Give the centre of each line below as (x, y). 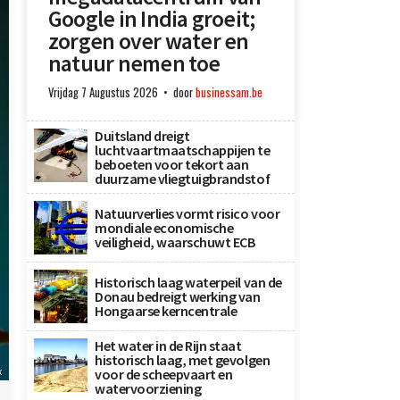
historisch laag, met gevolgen (183, 360)
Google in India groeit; (152, 19)
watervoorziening (148, 388)
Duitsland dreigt (142, 136)
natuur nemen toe (134, 63)
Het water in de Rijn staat (168, 346)
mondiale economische (164, 228)
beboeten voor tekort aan (172, 164)
